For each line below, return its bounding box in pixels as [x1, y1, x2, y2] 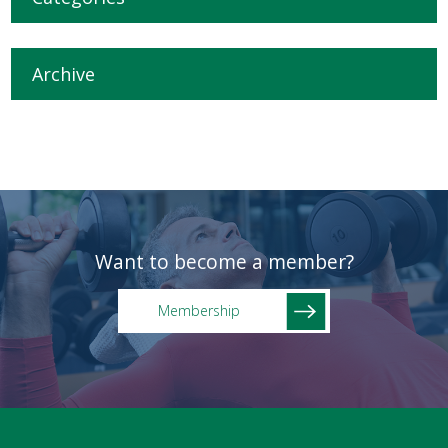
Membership [158, 301, 240, 320]
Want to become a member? [94, 248, 354, 275]
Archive [32, 62, 96, 86]
